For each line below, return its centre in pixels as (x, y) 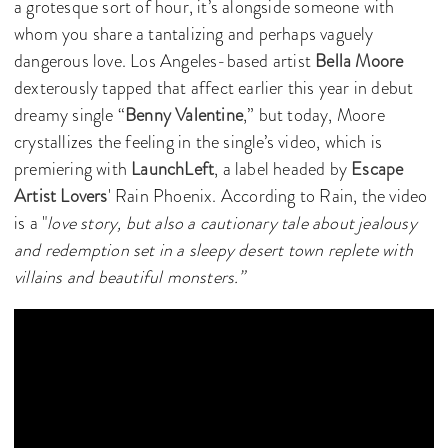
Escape (377, 168)
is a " (31, 222)
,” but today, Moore (314, 114)
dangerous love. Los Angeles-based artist (165, 60)
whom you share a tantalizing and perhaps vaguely (194, 33)
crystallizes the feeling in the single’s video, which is (198, 141)
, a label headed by (283, 168)
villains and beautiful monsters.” (130, 276)
